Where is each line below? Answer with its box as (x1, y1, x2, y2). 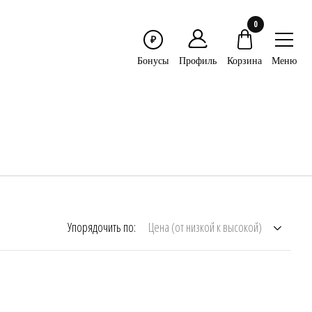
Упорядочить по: (68, 219, 136, 235)
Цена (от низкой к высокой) (148, 219, 262, 235)
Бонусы (137, 54, 169, 67)
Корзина (227, 54, 262, 67)
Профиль (179, 54, 217, 67)
